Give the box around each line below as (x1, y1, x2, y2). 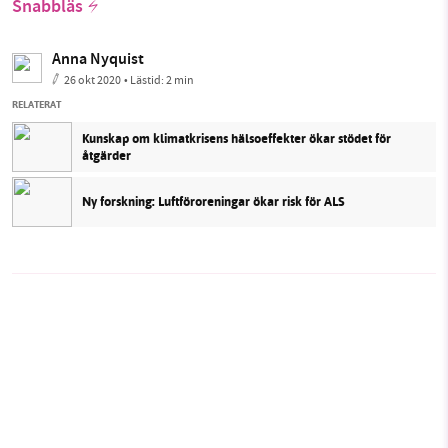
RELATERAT (12, 96, 61, 112)
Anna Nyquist (52, 47, 144, 73)
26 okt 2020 (64, 71, 121, 88)
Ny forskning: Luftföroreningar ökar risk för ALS (82, 192, 345, 212)
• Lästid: (124, 71, 166, 88)
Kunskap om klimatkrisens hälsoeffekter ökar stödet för (82, 128, 391, 148)
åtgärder (82, 145, 131, 165)
